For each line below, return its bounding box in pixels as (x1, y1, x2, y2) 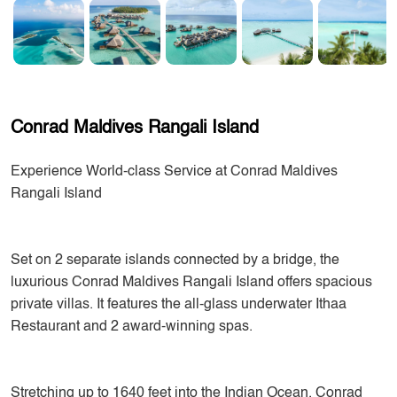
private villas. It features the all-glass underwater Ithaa (11, 298, 346, 312)
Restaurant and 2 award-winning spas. (11, 320, 253, 334)
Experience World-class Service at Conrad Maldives (11, 165, 338, 179)
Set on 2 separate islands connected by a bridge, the (11, 253, 339, 268)
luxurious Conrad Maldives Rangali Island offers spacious (11, 276, 372, 290)
